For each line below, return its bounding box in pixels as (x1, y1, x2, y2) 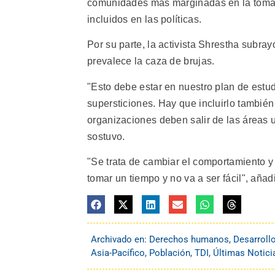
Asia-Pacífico (91, 247, 145, 258)
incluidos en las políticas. (87, 14, 202, 25)
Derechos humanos (149, 233, 229, 245)
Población (149, 247, 190, 258)
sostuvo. (87, 131, 125, 142)
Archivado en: (91, 233, 149, 245)
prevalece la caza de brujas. (87, 56, 215, 67)
